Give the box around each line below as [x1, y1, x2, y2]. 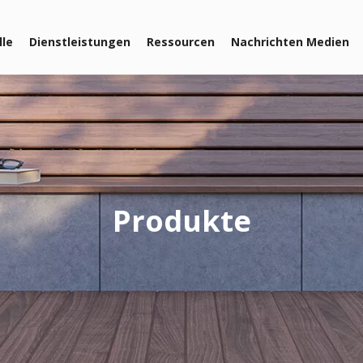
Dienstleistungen [29, 34, 131, 49]
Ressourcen [147, 34, 216, 49]
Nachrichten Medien [231, 34, 350, 49]
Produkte [112, 201, 251, 241]
